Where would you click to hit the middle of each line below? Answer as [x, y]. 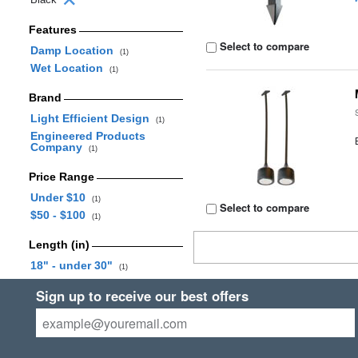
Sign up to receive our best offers [142, 296]
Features [52, 30]
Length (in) [59, 245]
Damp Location [75, 50]
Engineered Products [88, 136]
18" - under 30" [74, 265]
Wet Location [70, 68]
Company [59, 147]
